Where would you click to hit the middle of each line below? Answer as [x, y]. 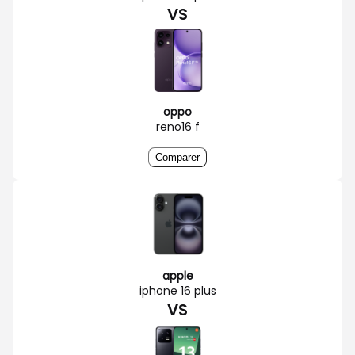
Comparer [177, 157]
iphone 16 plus [177, 290]
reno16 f [177, 126]
